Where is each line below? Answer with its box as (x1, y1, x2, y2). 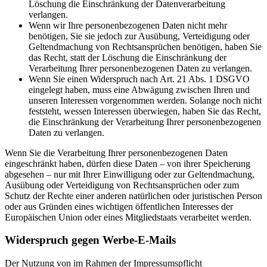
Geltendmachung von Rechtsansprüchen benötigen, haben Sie (29, 41, 262, 52)
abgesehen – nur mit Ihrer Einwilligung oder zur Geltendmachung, (5, 169, 254, 179)
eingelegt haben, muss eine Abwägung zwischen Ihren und (29, 84, 250, 95)
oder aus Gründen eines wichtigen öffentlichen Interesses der (5, 201, 233, 212)
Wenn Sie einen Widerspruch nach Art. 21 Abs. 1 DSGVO (29, 73, 250, 84)
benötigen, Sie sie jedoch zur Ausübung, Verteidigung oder (29, 30, 250, 41)
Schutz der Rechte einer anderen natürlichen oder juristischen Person (5, 190, 262, 201)
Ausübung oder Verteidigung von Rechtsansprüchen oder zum (5, 179, 239, 190)
